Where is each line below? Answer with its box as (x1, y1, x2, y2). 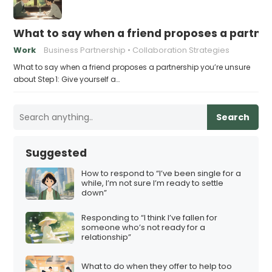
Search (216, 110, 250, 123)
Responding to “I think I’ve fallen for (81, 211, 218, 223)
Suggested (25, 145, 87, 160)
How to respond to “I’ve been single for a (81, 168, 242, 180)
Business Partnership (44, 44, 126, 56)
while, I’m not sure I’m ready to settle (81, 177, 224, 189)
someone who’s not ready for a (81, 221, 206, 233)
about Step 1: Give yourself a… (13, 73, 120, 84)
